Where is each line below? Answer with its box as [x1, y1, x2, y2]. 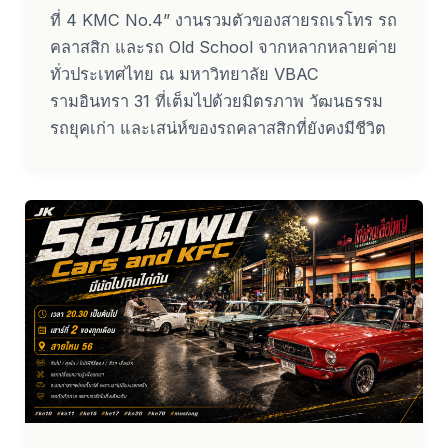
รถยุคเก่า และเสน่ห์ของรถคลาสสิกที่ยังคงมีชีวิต [49, 118, 386, 139]
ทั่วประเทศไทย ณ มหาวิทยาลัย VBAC [49, 64, 319, 85]
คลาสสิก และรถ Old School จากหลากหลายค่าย [49, 37, 397, 58]
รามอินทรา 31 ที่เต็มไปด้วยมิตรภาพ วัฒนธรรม [49, 91, 383, 112]
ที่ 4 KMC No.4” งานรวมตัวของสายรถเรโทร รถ [49, 10, 397, 31]
